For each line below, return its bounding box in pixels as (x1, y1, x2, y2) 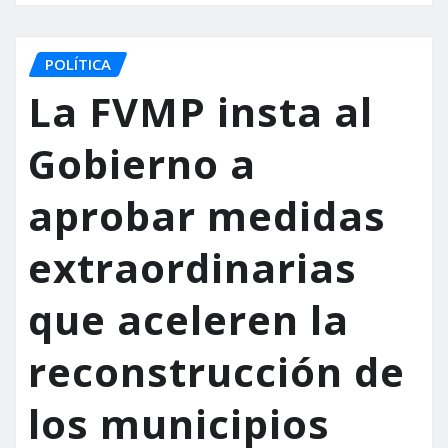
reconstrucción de (28, 344, 405, 400)
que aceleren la (28, 292, 349, 348)
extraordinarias (28, 240, 357, 296)
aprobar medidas (28, 188, 386, 244)
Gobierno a (28, 136, 256, 192)
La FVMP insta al (28, 84, 373, 140)
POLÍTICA (45, 53, 111, 74)
